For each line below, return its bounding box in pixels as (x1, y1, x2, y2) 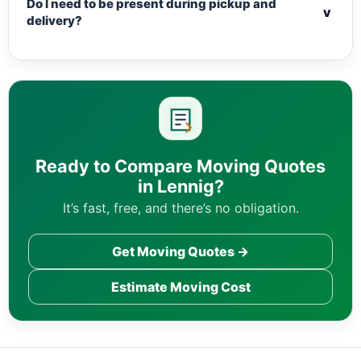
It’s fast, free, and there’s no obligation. (62, 200, 299, 217)
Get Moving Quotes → (112, 243, 249, 259)
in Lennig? (137, 176, 224, 197)
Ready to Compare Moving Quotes (35, 156, 326, 177)
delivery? (27, 13, 82, 29)
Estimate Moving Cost (110, 278, 251, 295)
